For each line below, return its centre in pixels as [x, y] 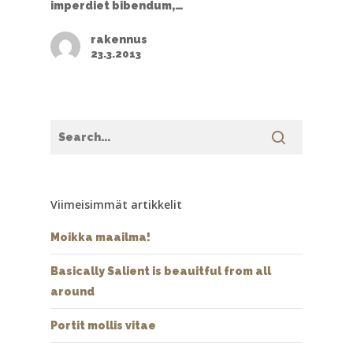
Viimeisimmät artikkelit [116, 205]
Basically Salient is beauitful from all [161, 271]
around [72, 292]
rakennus [119, 39]
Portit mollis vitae [103, 326]
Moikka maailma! [100, 238]
